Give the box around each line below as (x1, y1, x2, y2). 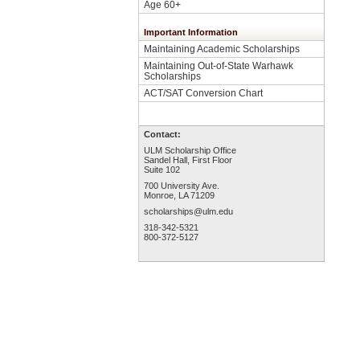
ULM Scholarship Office (144, 145, 236, 155)
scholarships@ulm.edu (144, 207, 233, 216)
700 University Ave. (144, 181, 219, 190)
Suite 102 (144, 165, 180, 174)
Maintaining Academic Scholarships (144, 43, 300, 54)
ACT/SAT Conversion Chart (144, 88, 263, 98)
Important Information (144, 27, 238, 37)
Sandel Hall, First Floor (144, 155, 232, 165)
